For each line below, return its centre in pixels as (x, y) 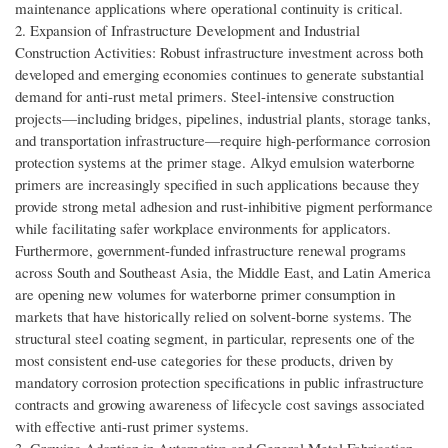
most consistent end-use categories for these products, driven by (204, 360)
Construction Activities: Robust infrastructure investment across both (219, 52)
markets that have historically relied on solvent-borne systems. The (213, 316)
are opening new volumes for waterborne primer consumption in (205, 294)
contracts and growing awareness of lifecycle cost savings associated (219, 404)
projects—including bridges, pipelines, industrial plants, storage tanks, (223, 118)
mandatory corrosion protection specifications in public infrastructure (219, 382)
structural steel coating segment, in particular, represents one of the (215, 338)
